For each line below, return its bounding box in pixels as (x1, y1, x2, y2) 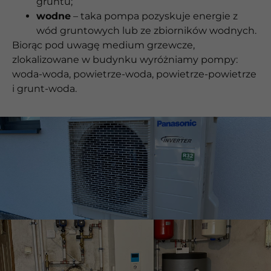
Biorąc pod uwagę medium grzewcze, (12, 39, 195, 51)
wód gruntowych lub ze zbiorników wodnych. (36, 24, 256, 36)
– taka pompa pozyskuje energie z (71, 10, 238, 22)
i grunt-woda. (12, 82, 77, 94)
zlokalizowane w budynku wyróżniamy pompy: (12, 53, 238, 65)
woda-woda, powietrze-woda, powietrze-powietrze (12, 68, 256, 80)
